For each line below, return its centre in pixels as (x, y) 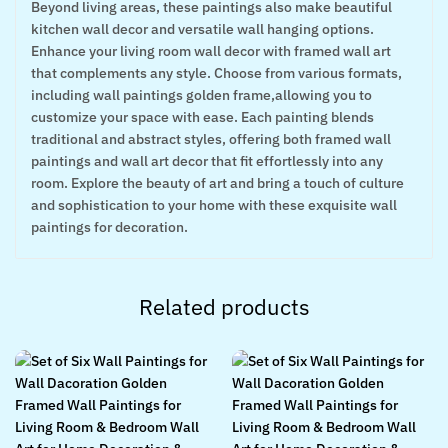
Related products (224, 306)
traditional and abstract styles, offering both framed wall (211, 139)
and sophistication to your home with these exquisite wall (214, 205)
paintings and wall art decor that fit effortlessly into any (207, 161)
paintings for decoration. (109, 227)
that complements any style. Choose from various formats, (216, 73)
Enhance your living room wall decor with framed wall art (211, 51)
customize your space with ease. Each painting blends (202, 117)
